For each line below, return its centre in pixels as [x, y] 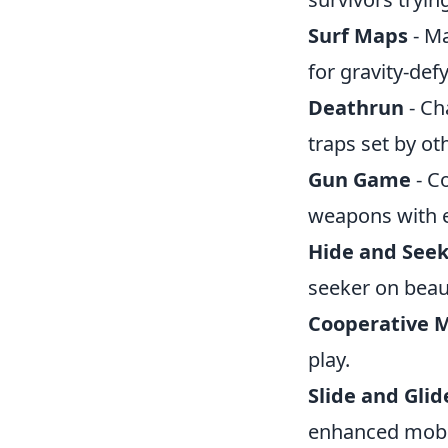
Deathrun [356, 107]
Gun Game [359, 179]
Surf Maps [358, 35]
